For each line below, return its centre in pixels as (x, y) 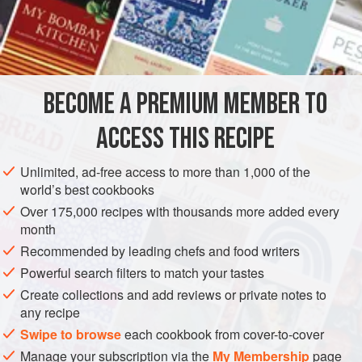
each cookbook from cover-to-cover (223, 335)
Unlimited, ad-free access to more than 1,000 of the (165, 172)
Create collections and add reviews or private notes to (173, 295)
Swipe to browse (71, 335)
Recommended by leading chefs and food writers (160, 251)
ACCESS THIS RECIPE (185, 139)
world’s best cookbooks (87, 190)
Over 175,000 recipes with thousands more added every (180, 212)
